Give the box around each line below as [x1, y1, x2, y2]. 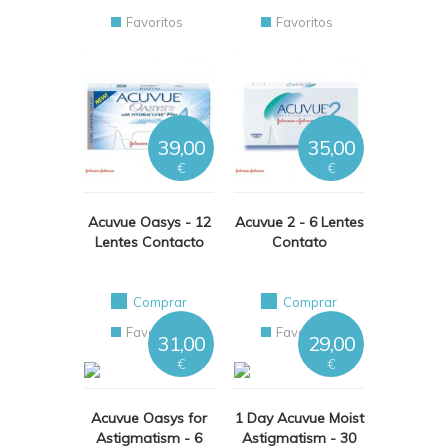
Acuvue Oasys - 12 [87, 213, 211, 231]
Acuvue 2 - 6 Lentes [234, 213, 364, 231]
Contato [271, 233, 327, 251]
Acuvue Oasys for [91, 409, 207, 427]
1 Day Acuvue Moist [234, 409, 364, 427]
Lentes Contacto [94, 233, 204, 251]
